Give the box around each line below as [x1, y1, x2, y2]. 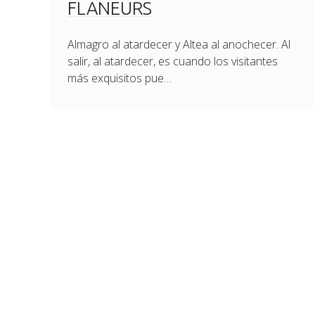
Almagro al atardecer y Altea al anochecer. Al [67, 37, 291, 52]
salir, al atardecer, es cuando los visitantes [67, 53, 278, 69]
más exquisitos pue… [67, 70, 172, 86]
